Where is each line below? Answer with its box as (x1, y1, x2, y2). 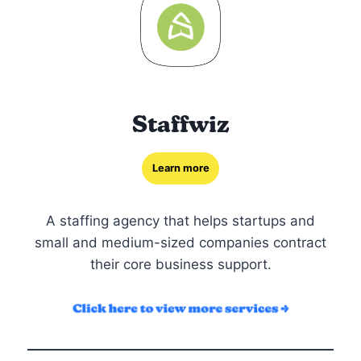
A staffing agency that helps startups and (46, 212, 315, 229)
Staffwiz (131, 110, 230, 138)
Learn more (151, 161, 210, 174)
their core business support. (89, 255, 272, 272)
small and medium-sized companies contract (35, 234, 326, 251)
